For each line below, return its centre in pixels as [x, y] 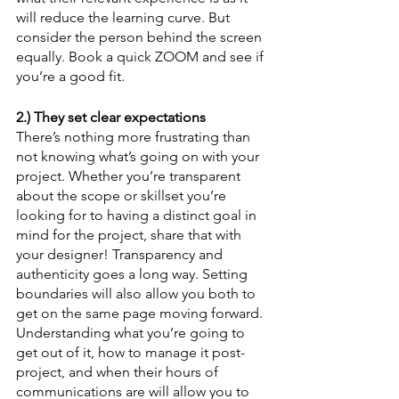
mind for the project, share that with [130, 235]
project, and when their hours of [119, 372]
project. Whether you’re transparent [130, 176]
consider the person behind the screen [141, 37]
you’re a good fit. [70, 76]
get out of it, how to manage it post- [130, 352]
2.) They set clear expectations [111, 117]
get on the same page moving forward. [141, 313]
